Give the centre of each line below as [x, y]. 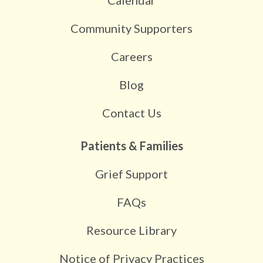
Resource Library [131, 230]
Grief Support [131, 173]
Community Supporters [131, 28]
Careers [131, 56]
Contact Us [131, 112]
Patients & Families [131, 145]
